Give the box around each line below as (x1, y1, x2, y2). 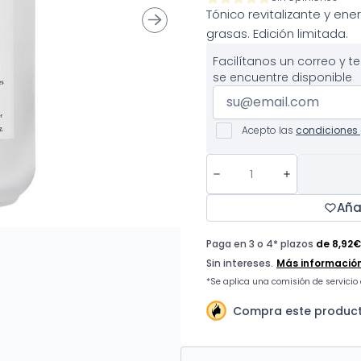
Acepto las (242, 123, 296, 137)
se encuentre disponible (213, 69, 352, 85)
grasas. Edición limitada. (206, 25, 348, 42)
